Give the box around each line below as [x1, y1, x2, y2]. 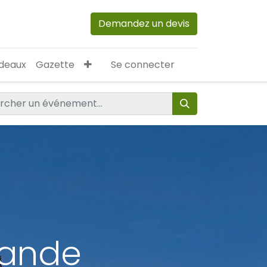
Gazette [35, 58, 74, 72]
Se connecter [110, 58, 175, 72]
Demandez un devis [98, 17, 190, 30]
